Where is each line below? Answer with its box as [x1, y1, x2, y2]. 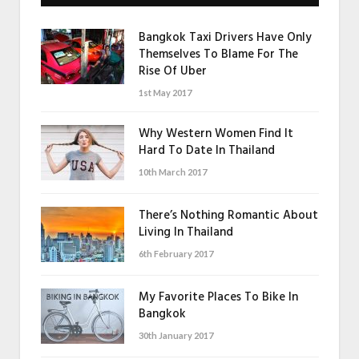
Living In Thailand [139, 222, 233, 242]
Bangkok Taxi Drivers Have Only [139, 27, 312, 47]
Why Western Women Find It [139, 123, 293, 143]
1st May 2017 [139, 87, 192, 98]
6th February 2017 [139, 248, 213, 259]
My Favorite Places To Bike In [139, 287, 298, 307]
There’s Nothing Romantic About [139, 205, 318, 225]
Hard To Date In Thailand [139, 140, 275, 160]
